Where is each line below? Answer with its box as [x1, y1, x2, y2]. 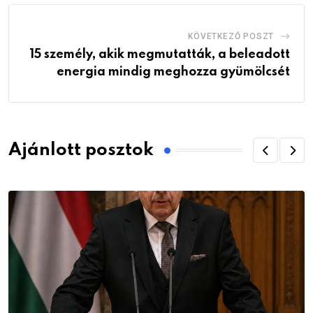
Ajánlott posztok [8, 141, 154, 159]
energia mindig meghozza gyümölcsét [57, 66, 290, 79]
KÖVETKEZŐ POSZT [188, 31, 275, 42]
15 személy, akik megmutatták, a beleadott [29, 48, 290, 61]
